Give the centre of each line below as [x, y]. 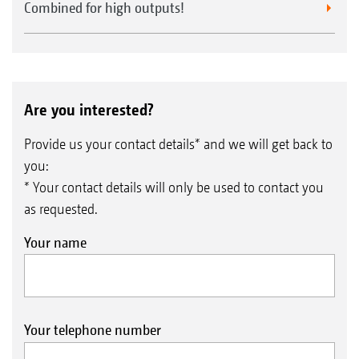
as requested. [61, 208]
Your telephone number [93, 330]
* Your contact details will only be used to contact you [174, 187]
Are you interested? [89, 109]
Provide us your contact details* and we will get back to [178, 143]
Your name [55, 242]
